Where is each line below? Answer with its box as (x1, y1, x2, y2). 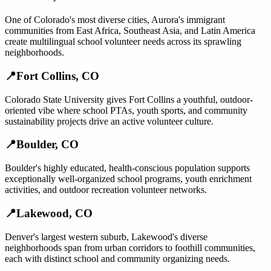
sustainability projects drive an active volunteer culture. (5, 116, 214, 126)
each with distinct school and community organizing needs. (5, 253, 230, 264)
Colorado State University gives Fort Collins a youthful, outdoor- (5, 94, 253, 105)
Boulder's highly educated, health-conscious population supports (5, 163, 250, 174)
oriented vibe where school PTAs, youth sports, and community (5, 105, 247, 116)
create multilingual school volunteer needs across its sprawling (5, 36, 241, 47)
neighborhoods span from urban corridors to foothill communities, (5, 242, 255, 253)
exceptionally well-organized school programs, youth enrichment (5, 174, 252, 184)
